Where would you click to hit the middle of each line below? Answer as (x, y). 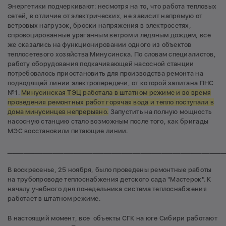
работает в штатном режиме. (54, 199)
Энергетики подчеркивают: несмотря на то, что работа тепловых (112, 7)
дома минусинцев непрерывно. (58, 112)
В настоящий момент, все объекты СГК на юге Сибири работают (112, 218)
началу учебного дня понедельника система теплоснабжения (107, 189)
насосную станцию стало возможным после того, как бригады (108, 122)
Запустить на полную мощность (160, 112)
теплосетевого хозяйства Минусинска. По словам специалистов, (112, 54)
